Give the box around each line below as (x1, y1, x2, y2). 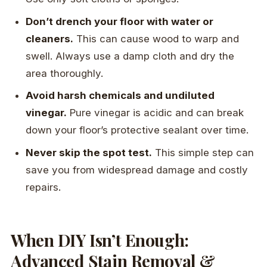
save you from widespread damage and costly (26, 163, 249, 176)
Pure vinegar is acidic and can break (67, 107, 244, 119)
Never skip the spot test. (26, 146, 153, 159)
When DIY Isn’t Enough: (11, 228, 189, 251)
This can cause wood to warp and (73, 32, 240, 45)
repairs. (26, 181, 61, 193)
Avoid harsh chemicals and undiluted (26, 89, 215, 102)
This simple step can (152, 146, 254, 159)
